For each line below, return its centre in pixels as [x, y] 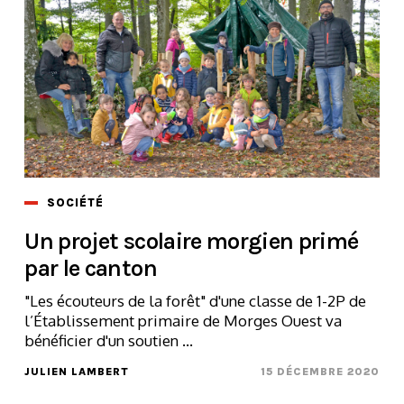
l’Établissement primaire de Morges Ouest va [184, 320]
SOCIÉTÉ [76, 202]
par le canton [91, 268]
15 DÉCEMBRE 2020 [320, 371]
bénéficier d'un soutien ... [109, 340]
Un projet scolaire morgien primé [192, 241]
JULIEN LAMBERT [77, 371]
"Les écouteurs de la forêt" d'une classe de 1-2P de [196, 300]
